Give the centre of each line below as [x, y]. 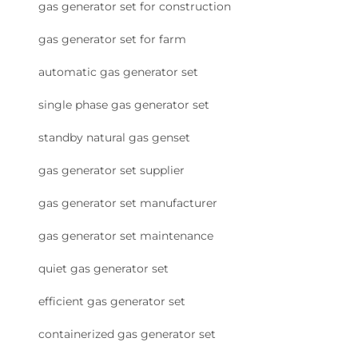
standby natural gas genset [114, 138]
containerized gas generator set [127, 334]
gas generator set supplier [111, 171]
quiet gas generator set [103, 269]
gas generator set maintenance [126, 236]
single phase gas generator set [124, 105]
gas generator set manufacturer [128, 203]
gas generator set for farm [112, 40]
